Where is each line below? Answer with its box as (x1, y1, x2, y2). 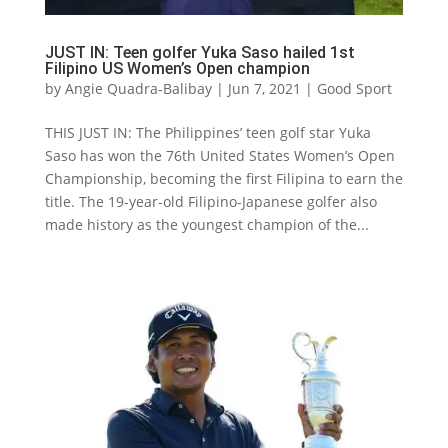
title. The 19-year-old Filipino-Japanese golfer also (44, 192, 377, 212)
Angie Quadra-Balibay (64, 79, 212, 99)
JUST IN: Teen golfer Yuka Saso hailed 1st (44, 43, 355, 63)
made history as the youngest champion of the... (44, 215, 369, 235)
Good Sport (316, 79, 392, 99)
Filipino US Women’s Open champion (44, 59, 310, 79)
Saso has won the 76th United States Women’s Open (44, 146, 395, 166)
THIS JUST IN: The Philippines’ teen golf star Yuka (44, 123, 371, 143)
